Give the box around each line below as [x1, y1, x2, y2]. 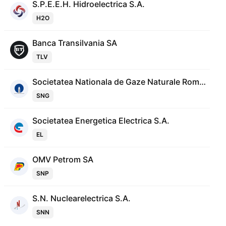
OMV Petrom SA [32, 154, 93, 164]
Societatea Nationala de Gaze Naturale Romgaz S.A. [199, 77, 206, 87]
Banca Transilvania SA [32, 38, 117, 48]
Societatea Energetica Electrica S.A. [32, 116, 169, 126]
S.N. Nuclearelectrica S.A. [32, 193, 131, 203]
